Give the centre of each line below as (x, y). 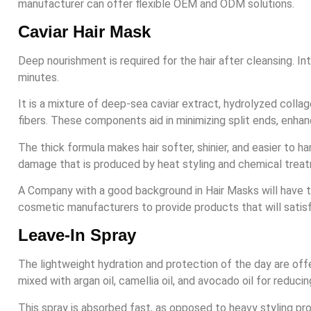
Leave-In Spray (77, 235)
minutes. (39, 77)
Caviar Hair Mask (84, 31)
